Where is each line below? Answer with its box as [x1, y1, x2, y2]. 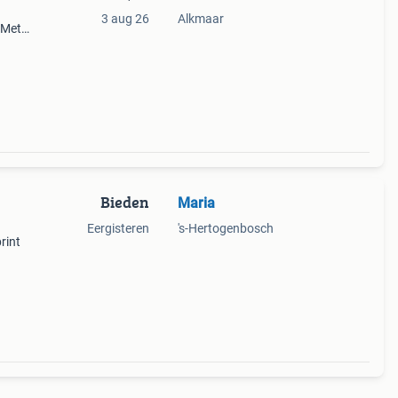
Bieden [99, 190, 149, 214]
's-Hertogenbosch [177, 221, 274, 235]
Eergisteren [86, 221, 149, 235]
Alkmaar [177, 12, 224, 26]
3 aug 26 [100, 12, 149, 26]
